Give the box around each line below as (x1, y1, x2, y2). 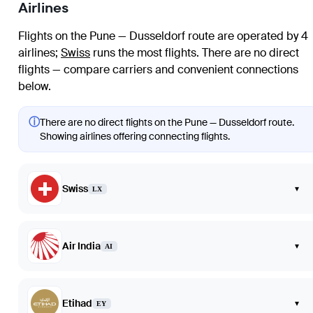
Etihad (62, 297, 92, 310)
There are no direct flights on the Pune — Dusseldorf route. (40, 116, 294, 129)
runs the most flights (90, 45, 196, 61)
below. (18, 79, 51, 94)
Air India (62, 240, 101, 253)
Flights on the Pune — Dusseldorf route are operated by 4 (18, 29, 308, 44)
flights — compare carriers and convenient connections (18, 62, 298, 78)
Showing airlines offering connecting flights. (40, 130, 230, 143)
